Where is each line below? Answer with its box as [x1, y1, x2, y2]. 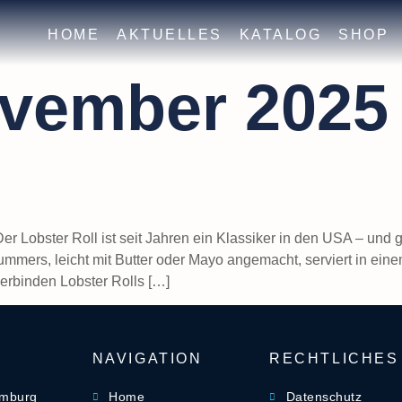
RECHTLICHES [269, 351, 399, 367]
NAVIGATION [92, 351, 203, 367]
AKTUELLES [117, 27, 223, 42]
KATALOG [239, 27, 322, 42]
